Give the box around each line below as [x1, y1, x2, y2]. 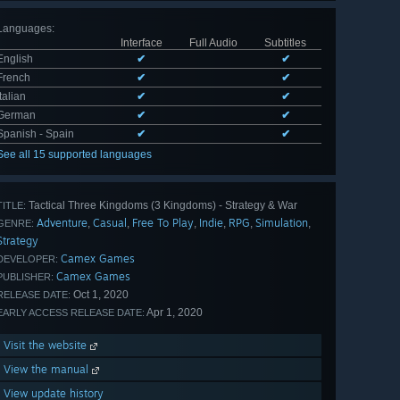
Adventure [37, 216, 87, 230]
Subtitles [264, 37, 306, 50]
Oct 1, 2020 [71, 288, 129, 302]
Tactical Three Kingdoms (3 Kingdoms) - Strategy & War [26, 199, 297, 212]
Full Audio [188, 37, 237, 50]
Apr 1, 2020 [145, 306, 203, 320]
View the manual [4, 362, 92, 377]
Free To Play [132, 216, 194, 230]
